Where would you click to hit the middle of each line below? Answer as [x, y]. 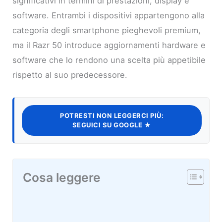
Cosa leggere [62, 177]
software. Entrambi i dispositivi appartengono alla [109, 15]
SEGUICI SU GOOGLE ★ [112, 125]
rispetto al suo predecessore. [70, 75]
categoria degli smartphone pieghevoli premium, [107, 30]
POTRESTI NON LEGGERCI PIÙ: [112, 115]
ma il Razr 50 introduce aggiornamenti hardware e [109, 45]
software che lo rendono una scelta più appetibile [109, 60]
